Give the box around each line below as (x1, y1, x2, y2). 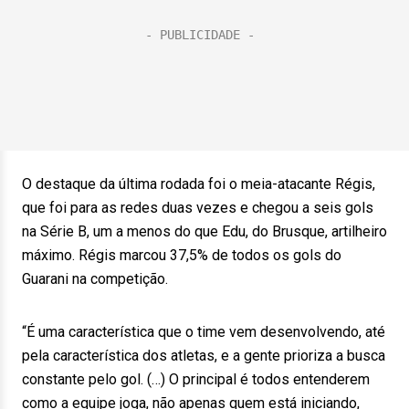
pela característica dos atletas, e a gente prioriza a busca (22, 347, 385, 364)
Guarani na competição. (22, 270, 168, 288)
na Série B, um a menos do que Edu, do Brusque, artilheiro (22, 223, 387, 240)
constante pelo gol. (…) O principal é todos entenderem (22, 371, 370, 388)
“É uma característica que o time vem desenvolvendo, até (22, 323, 385, 341)
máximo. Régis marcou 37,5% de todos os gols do (22, 246, 341, 264)
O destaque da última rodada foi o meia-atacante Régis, (22, 175, 375, 193)
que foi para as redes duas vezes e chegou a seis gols (22, 199, 373, 216)
